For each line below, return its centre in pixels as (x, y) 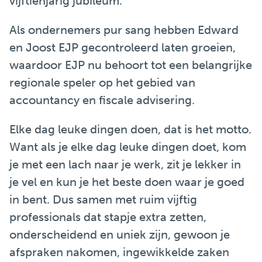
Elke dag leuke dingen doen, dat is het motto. (130, 129)
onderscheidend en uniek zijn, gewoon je (120, 235)
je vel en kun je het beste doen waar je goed (127, 182)
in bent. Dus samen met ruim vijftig (103, 199)
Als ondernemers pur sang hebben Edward (124, 30)
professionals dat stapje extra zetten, (108, 217)
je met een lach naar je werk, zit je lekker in (125, 164)
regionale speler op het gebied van (102, 82)
